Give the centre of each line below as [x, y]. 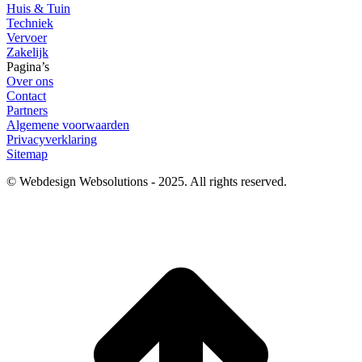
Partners [27, 111]
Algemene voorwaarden [68, 125]
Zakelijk [27, 53]
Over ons [30, 82]
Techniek [30, 23]
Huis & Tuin [38, 9]
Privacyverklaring [52, 140]
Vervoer [27, 38]
